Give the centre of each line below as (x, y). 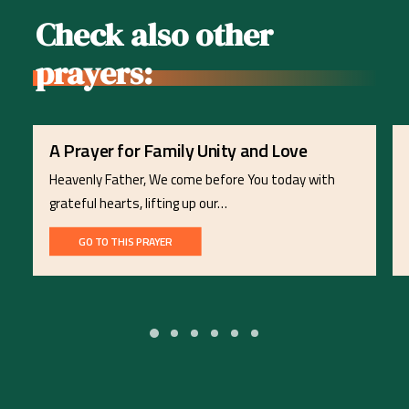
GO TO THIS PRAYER (126, 241)
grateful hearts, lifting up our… (138, 203)
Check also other (154, 35)
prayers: (94, 73)
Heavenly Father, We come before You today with (192, 179)
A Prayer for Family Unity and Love (178, 150)
